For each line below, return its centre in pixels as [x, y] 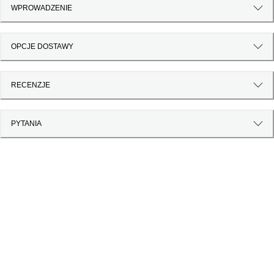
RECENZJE [31, 85]
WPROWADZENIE [42, 8]
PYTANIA [26, 124]
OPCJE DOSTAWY [42, 47]
